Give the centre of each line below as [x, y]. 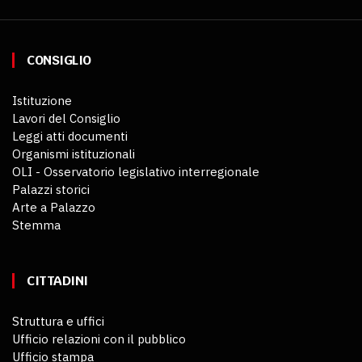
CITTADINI [57, 280]
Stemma [36, 225]
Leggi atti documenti [70, 136]
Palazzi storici [51, 189]
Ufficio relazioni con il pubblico [99, 339]
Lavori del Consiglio [66, 118]
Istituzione [42, 100]
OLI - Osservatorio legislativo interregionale [136, 171]
